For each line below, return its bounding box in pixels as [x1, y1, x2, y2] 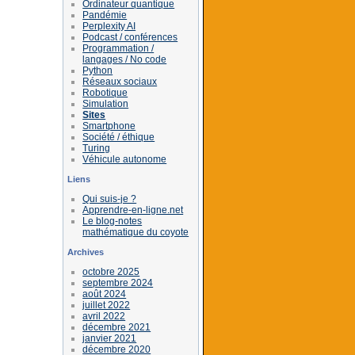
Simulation [82, 97, 129, 109]
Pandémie [82, 9, 128, 21]
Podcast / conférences [82, 31, 178, 43]
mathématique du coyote [82, 226, 189, 238]
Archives [67, 246, 104, 257]
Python [82, 64, 113, 76]
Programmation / [82, 42, 155, 54]
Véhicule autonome [82, 153, 167, 165]
